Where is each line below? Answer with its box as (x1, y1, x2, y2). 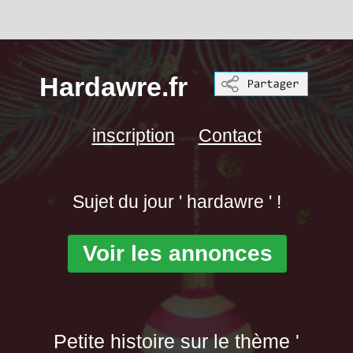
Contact (198, 125, 262, 147)
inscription (91, 125, 175, 147)
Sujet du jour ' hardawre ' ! (72, 191, 281, 213)
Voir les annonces (82, 241, 273, 266)
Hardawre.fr (39, 72, 188, 102)
